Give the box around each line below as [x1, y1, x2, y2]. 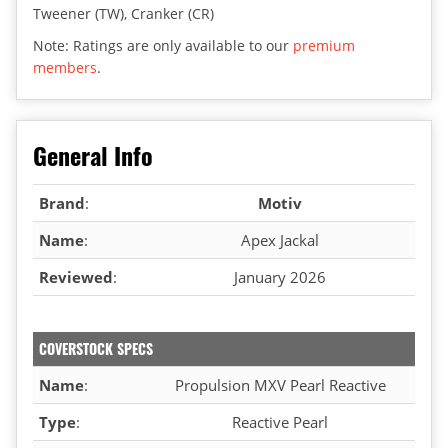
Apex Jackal [241, 229, 319, 250]
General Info [33, 136, 153, 173]
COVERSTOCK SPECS [39, 337, 153, 359]
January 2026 [234, 266, 326, 287]
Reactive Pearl [232, 411, 328, 432]
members [33, 57, 97, 77]
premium [293, 35, 355, 55]
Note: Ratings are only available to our [33, 35, 293, 55]
